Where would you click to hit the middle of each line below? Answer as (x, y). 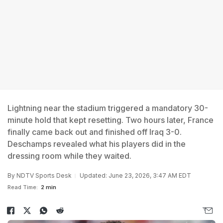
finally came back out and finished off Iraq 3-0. (95, 132)
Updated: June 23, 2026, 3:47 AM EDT (135, 175)
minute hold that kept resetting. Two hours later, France (111, 120)
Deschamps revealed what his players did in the (97, 144)
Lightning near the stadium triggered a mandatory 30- (108, 108)
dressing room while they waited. (69, 156)
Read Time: (23, 187)
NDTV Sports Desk (44, 175)
